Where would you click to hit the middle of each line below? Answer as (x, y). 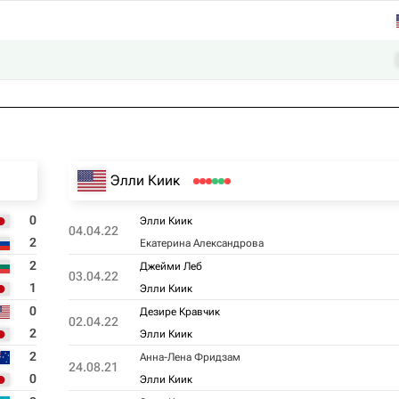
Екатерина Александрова (201, 243)
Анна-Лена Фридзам (190, 357)
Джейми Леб (171, 266)
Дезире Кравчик (179, 312)
